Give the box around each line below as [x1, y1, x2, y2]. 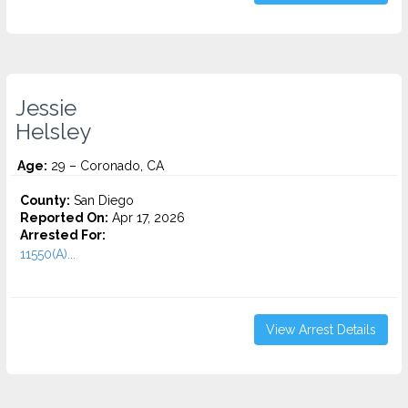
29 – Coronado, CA [47, 158, 164, 173]
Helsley [15, 119, 91, 145]
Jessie [15, 96, 76, 121]
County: [20, 193, 70, 208]
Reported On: [20, 210, 108, 225]
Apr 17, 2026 [108, 210, 185, 225]
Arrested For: [20, 228, 106, 242]
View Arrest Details [266, 322, 376, 337]
